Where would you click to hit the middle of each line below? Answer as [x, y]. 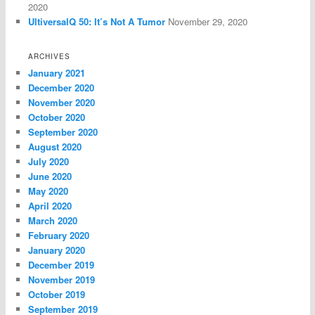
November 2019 [62, 279]
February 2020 [59, 235]
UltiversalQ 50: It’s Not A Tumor [97, 21]
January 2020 [57, 250]
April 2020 [50, 205]
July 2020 [49, 161]
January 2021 [57, 72]
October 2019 [57, 294]
